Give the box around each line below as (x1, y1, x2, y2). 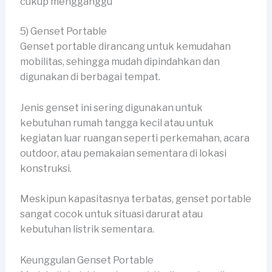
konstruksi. (19, 162, 73, 174)
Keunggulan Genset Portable (19, 254, 154, 267)
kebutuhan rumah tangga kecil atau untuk (19, 117, 214, 129)
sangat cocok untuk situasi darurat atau (19, 208, 203, 220)
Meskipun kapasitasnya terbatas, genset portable (19, 193, 251, 205)
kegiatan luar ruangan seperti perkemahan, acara (19, 132, 250, 144)
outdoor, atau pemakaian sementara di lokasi (19, 147, 226, 159)
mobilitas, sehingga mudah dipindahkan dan (19, 56, 220, 68)
